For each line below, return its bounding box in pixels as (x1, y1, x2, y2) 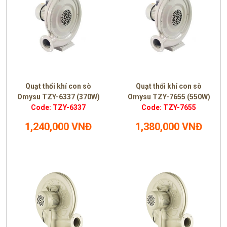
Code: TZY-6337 (31, 103, 86, 111)
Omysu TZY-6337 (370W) (17, 93, 100, 101)
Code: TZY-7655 (141, 103, 196, 111)
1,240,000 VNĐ (25, 121, 92, 133)
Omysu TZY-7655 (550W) (127, 93, 210, 101)
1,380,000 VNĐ (135, 121, 202, 133)
